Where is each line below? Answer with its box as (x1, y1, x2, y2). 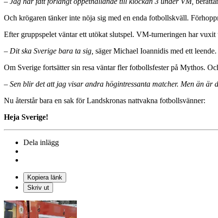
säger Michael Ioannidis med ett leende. (93, 46, 217, 55)
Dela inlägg (23, 138, 59, 146)
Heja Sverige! (4, 112, 48, 121)
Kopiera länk (27, 173, 62, 181)
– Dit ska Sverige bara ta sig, (4, 46, 93, 55)
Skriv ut (27, 183, 49, 191)
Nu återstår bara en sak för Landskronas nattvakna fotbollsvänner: (4, 96, 205, 105)
